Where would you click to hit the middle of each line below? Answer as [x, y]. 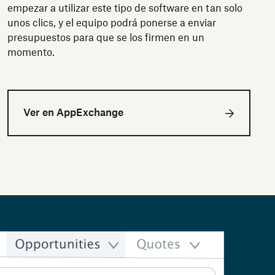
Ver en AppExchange [73, 113]
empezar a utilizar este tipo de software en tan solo [125, 9]
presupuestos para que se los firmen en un [106, 38]
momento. [31, 53]
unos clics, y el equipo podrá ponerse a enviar [112, 23]
